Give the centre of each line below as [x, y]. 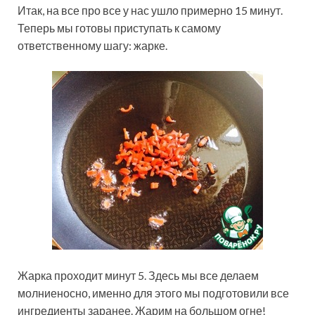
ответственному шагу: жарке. [92, 46]
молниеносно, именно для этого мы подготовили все [153, 293]
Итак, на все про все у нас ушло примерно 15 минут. [150, 11]
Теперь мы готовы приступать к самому [119, 28]
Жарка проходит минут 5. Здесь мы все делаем [138, 276]
